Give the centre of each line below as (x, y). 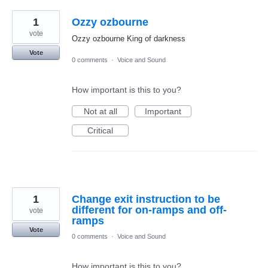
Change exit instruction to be (146, 199)
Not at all (100, 111)
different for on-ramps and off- (149, 210)
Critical (100, 130)
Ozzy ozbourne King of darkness (129, 39)
